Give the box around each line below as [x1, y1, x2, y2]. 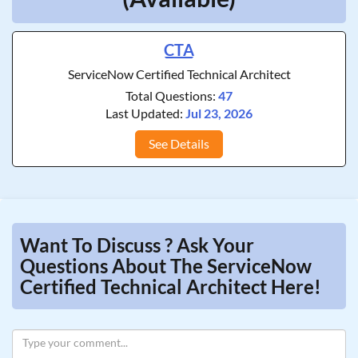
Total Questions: [125, 88, 218, 103]
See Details [149, 136, 209, 151]
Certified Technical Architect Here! [20, 275, 321, 298]
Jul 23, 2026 [185, 105, 253, 121]
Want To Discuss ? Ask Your [20, 233, 254, 257]
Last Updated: [105, 105, 185, 121]
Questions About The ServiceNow [20, 254, 312, 277]
